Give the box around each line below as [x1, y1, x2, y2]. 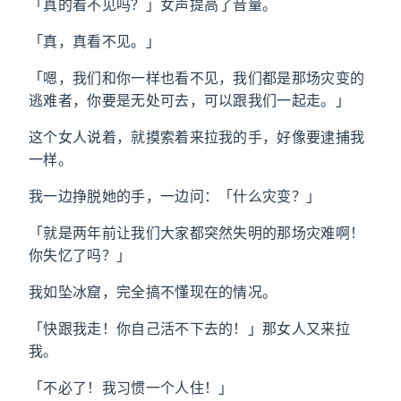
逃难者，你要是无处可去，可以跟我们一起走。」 [29, 91, 351, 109]
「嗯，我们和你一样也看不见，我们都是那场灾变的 [29, 69, 365, 87]
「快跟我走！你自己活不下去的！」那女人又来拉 [29, 320, 351, 337]
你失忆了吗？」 [29, 246, 132, 264]
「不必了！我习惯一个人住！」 [29, 379, 234, 397]
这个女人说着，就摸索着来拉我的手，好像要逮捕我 [29, 128, 365, 146]
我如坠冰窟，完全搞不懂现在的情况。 [29, 283, 277, 301]
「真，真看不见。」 [29, 32, 160, 50]
